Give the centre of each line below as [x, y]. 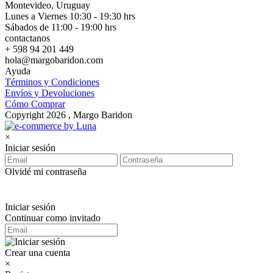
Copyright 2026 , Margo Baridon [69, 115]
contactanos [27, 38]
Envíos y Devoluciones [50, 93]
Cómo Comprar [35, 104]
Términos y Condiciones [52, 82]
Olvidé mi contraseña [46, 172]
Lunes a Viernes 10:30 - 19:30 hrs [70, 16]
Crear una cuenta [37, 253]
